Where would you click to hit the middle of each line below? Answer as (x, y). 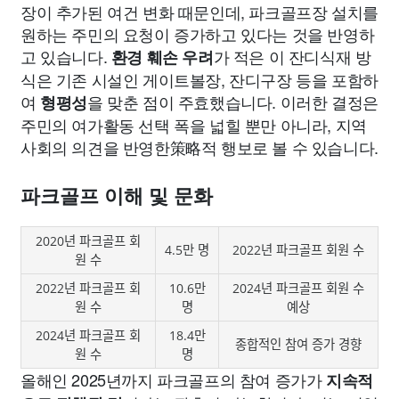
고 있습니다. (66, 56)
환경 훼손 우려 (162, 57)
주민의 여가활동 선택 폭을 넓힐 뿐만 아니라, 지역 (194, 125)
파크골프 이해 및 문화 (117, 196)
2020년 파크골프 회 (88, 241)
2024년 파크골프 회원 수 (298, 288)
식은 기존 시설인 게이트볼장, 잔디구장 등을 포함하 (199, 79)
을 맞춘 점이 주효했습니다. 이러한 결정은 (233, 102)
